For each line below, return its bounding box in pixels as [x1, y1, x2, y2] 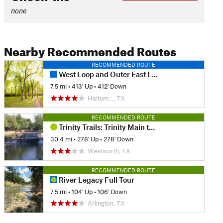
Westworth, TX [87, 146, 130, 155]
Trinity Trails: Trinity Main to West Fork [57, 122, 149, 131]
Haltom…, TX [87, 94, 125, 102]
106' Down [97, 187, 127, 196]
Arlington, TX [87, 199, 125, 208]
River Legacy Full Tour [57, 175, 134, 184]
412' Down [97, 82, 126, 91]
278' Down [103, 135, 133, 143]
